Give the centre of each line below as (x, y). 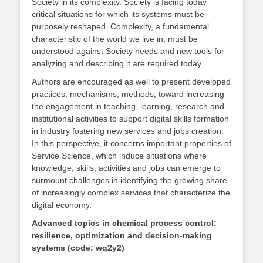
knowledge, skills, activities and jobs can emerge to (126, 168)
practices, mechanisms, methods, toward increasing (128, 94)
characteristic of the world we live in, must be (115, 39)
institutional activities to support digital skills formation (130, 119)
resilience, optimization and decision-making (122, 235)
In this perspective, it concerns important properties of (131, 143)
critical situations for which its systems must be (118, 14)
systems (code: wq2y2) (78, 248)
